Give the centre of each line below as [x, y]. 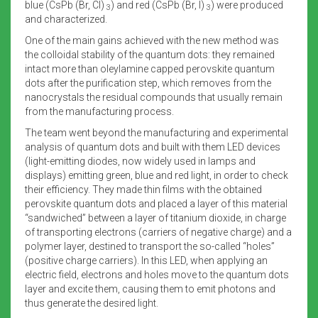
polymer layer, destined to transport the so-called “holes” [150, 246]
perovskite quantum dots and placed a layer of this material [156, 203]
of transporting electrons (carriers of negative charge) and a [158, 232]
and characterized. [66, 19]
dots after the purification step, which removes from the [148, 83]
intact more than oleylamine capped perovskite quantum [150, 68]
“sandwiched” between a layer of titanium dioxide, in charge [155, 218]
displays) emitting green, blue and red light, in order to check [157, 175]
